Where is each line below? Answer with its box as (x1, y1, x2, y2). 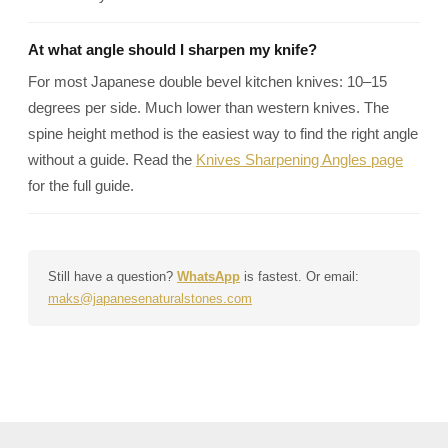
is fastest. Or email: (240, 269, 359, 284)
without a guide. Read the (28, 151, 196, 168)
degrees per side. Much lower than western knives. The (28, 99, 389, 116)
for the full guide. (28, 177, 134, 194)
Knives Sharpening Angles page (196, 151, 403, 168)
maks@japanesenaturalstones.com (48, 291, 252, 306)
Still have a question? (48, 269, 177, 284)
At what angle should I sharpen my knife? (28, 41, 317, 58)
